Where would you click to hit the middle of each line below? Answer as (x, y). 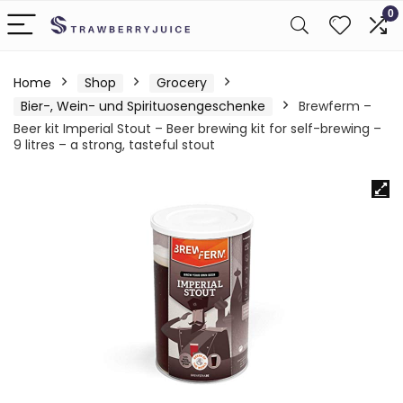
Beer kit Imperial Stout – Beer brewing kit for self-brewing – (197, 129)
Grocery (182, 83)
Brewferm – (335, 106)
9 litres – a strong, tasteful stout (114, 145)
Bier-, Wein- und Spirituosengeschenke (143, 106)
